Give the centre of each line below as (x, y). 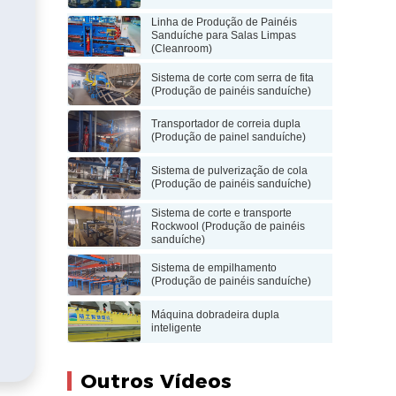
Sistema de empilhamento (214, 267)
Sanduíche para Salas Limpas (224, 36)
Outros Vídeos (156, 381)
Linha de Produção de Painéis (225, 23)
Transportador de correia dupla (226, 124)
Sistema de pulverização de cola (230, 171)
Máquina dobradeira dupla (216, 314)
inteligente (177, 327)
